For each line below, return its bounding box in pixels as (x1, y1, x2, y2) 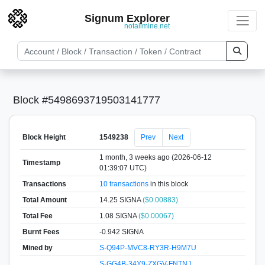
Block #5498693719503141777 (13, 94, 160, 106)
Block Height (22, 132, 66, 141)
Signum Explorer (85, 12, 170, 25)
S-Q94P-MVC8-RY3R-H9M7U (99, 243, 196, 252)
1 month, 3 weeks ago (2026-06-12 (99, 153, 212, 161)
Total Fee (22, 211, 53, 220)
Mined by (22, 243, 53, 252)
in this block (148, 179, 188, 188)
